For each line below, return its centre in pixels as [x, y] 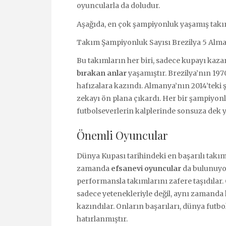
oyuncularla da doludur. [118, 6]
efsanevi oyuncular [146, 168]
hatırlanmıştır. [102, 219]
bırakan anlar [102, 73]
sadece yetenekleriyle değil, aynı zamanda [151, 193]
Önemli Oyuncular [122, 135]
